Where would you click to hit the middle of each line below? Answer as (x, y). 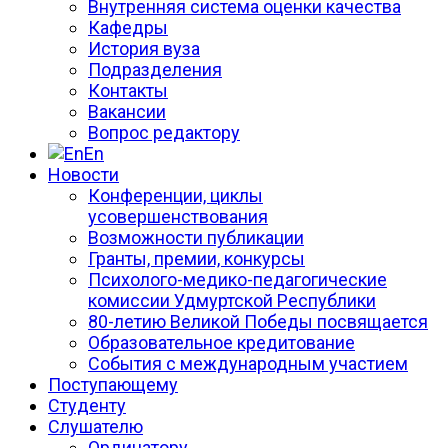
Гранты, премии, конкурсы (196, 259)
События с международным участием (248, 364)
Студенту (87, 406)
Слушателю (95, 427)
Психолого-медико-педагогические (237, 280)
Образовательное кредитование (221, 343)
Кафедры (128, 28)
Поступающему (113, 385)
